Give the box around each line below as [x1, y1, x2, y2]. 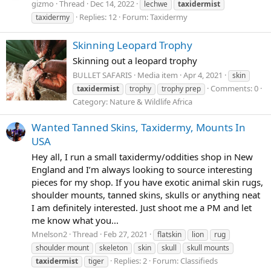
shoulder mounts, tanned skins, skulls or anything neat [31, 188, 260, 201]
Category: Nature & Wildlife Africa [73, 96, 192, 107]
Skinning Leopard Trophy [73, 38, 192, 53]
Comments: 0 [211, 82, 258, 94]
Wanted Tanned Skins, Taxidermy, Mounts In [31, 120, 246, 134]
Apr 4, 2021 [183, 69, 223, 80]
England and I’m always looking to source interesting [31, 163, 252, 175]
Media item [137, 69, 178, 80]
